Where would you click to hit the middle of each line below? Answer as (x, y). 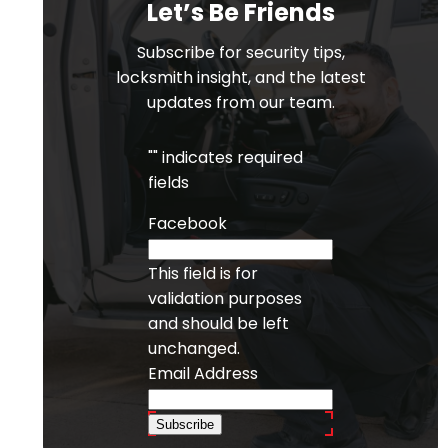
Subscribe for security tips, (240, 52)
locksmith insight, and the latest (240, 77)
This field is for (203, 273)
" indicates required (228, 157)
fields (168, 182)
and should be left (218, 323)
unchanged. (194, 348)
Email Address (203, 373)
